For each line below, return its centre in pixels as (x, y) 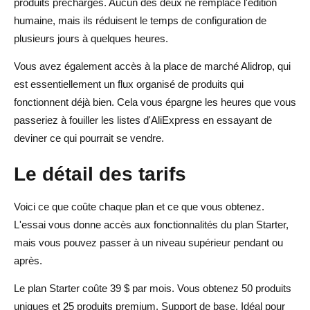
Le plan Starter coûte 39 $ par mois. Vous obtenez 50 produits (153, 288)
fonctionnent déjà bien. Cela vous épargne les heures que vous (155, 102)
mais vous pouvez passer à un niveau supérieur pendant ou (148, 242)
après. (28, 260)
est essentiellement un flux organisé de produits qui (129, 84)
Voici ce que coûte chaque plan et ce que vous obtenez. (139, 206)
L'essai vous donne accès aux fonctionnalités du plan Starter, (151, 224)
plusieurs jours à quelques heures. (91, 38)
